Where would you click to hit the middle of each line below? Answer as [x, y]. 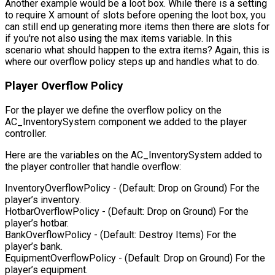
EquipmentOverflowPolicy [60, 258]
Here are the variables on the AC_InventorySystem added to [134, 155]
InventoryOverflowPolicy [58, 188]
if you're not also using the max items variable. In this [118, 39]
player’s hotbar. [37, 223]
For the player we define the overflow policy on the [113, 110]
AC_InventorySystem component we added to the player [126, 122]
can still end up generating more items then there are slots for [137, 27]
